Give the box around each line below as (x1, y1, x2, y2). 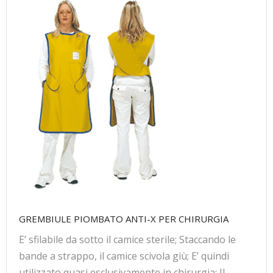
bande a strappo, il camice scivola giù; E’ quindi (19, 249, 229, 263)
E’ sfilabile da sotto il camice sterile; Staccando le (19, 233, 236, 247)
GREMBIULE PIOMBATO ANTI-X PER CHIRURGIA (19, 213, 229, 225)
